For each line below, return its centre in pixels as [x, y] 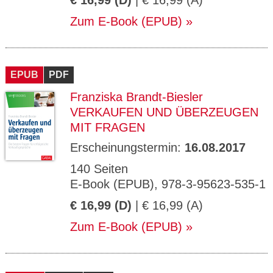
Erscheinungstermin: [127, 147]
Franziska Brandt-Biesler [136, 97]
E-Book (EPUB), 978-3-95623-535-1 [168, 184]
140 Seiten [99, 169]
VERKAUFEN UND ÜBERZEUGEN [164, 112]
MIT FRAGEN [108, 127]
